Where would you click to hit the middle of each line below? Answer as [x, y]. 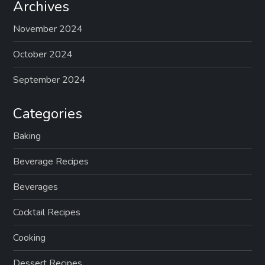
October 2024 [43, 55]
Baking [27, 136]
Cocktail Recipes [47, 213]
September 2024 [50, 80]
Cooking [30, 238]
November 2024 [48, 29]
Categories [48, 114]
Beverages [36, 187]
